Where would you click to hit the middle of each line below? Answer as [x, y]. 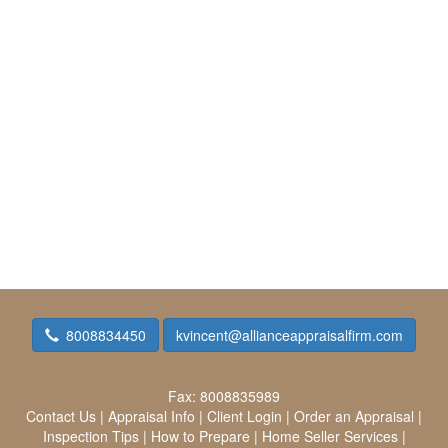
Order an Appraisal [354, 416]
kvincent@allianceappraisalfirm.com [289, 335]
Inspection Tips [90, 436]
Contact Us [61, 416]
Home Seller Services [329, 436]
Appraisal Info [151, 416]
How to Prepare [200, 436]
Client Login [244, 416]
